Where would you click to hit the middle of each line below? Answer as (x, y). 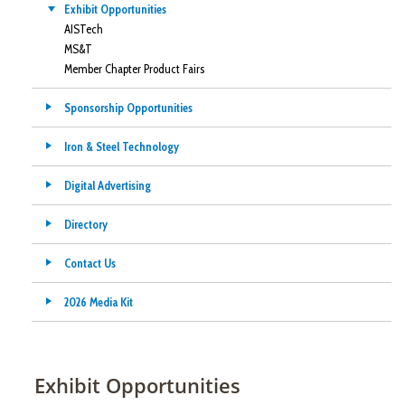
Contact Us (90, 263)
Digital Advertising (108, 185)
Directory (86, 224)
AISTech (84, 28)
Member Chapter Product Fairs (134, 68)
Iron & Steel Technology (122, 146)
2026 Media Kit (99, 301)
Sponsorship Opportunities (128, 107)
